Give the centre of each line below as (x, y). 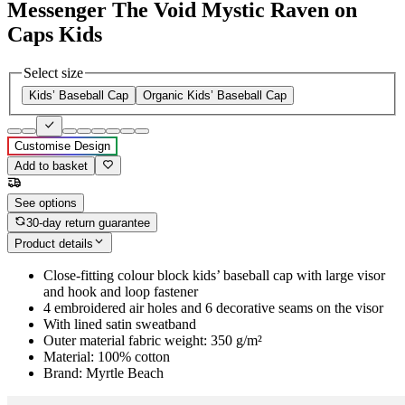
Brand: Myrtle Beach (104, 372)
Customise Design (62, 146)
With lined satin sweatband (120, 324)
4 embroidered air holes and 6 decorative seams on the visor (213, 307)
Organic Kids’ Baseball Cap (215, 96)
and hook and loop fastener (121, 291)
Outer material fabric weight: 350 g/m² (153, 340)
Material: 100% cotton (107, 356)
